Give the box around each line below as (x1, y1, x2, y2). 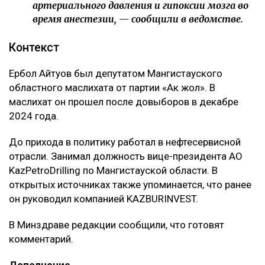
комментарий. (9, 232, 73, 245)
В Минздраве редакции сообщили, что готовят (9, 218, 224, 231)
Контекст (9, 40, 59, 54)
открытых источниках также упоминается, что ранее (9, 178, 251, 190)
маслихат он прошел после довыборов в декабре (9, 95, 238, 108)
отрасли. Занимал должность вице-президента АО (9, 150, 243, 162)
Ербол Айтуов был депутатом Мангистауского (9, 67, 222, 79)
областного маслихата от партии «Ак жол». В (9, 81, 215, 93)
